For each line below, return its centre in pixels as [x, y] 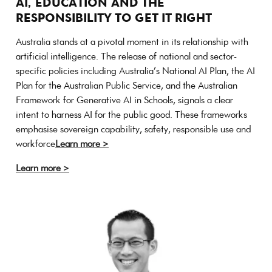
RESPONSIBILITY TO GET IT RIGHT [116, 18]
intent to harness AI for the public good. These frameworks [131, 115]
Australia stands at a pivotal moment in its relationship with [132, 42]
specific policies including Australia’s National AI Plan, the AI [135, 71]
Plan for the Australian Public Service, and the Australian [127, 86]
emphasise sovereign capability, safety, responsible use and [133, 129]
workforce [36, 144]
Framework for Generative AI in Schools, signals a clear [124, 100]
